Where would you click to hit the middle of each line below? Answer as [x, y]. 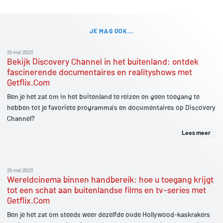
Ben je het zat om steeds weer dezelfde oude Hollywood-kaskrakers [109, 215]
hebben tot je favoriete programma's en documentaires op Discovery [111, 108]
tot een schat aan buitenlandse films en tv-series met [107, 190]
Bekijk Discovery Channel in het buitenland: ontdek [103, 61]
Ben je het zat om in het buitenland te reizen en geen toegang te [103, 97]
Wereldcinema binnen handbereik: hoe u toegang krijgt [110, 179]
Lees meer [196, 133]
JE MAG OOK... [111, 31]
